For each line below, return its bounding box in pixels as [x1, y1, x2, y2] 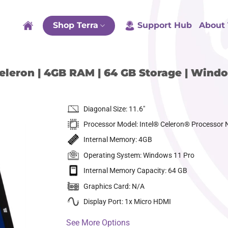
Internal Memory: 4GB [83, 135, 152, 144]
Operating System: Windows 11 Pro [83, 151, 194, 159]
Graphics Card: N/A [83, 182, 145, 190]
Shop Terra [52, 20, 98, 30]
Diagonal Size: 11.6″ [83, 104, 145, 113]
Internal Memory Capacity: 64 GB [83, 166, 187, 175]
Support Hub [137, 20, 192, 30]
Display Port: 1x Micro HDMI [83, 197, 171, 206]
